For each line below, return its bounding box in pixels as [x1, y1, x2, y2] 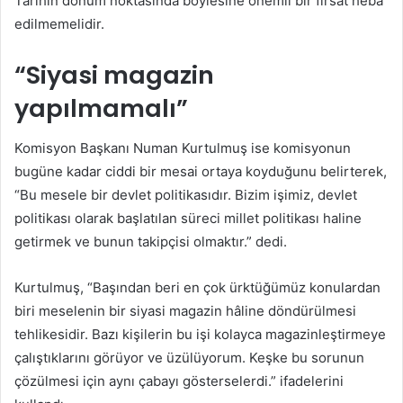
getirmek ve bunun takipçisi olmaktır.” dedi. [14, 233, 287, 251]
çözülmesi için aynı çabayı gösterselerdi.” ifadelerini [14, 372, 344, 390]
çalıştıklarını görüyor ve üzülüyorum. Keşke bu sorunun [14, 349, 364, 367]
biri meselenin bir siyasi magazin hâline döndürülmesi [14, 302, 356, 320]
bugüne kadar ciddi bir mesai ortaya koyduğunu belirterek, [14, 163, 387, 181]
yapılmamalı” [14, 91, 188, 125]
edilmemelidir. [14, 14, 104, 32]
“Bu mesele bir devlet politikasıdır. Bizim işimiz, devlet [14, 186, 357, 204]
